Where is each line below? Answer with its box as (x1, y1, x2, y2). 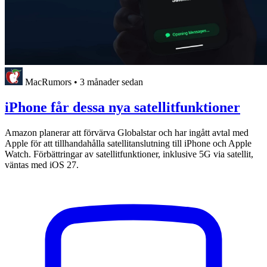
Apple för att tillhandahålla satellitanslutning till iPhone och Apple (5, 138, 252, 148)
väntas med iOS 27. (5, 159, 79, 170)
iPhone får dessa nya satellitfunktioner (5, 99, 240, 115)
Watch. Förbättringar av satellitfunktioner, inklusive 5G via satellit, (5, 148, 253, 159)
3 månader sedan (80, 76, 143, 87)
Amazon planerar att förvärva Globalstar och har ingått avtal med (5, 127, 249, 138)
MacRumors (25, 76, 72, 87)
